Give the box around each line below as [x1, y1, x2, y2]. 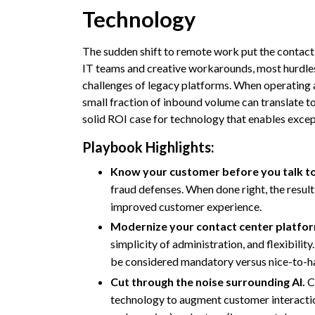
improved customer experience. [110, 200, 262, 214]
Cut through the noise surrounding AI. [110, 274, 305, 288]
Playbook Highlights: [82, 139, 214, 156]
